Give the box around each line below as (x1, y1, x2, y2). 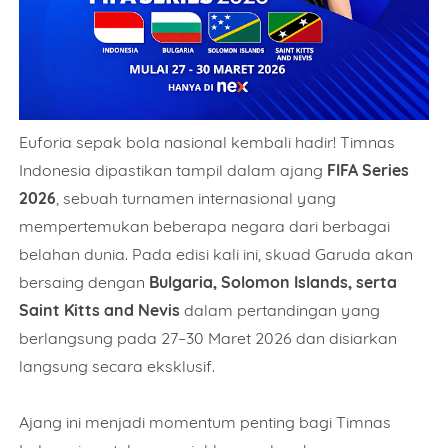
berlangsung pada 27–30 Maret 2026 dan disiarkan (19, 327, 398, 348)
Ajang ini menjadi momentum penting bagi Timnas (19, 411, 392, 432)
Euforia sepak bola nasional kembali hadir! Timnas (19, 131, 396, 152)
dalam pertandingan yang (180, 299, 381, 320)
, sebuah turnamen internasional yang (56, 187, 337, 208)
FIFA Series (327, 159, 410, 180)
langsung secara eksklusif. (19, 355, 216, 376)
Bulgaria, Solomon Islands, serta (149, 271, 398, 292)
